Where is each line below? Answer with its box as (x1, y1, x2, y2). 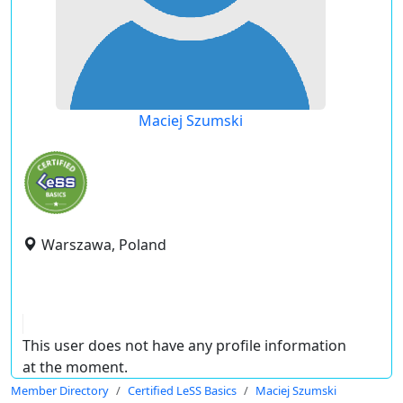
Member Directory (11, 382, 109, 399)
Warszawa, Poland (41, 235, 166, 255)
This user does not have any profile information (22, 336, 346, 355)
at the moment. (22, 357, 128, 377)
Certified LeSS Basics (128, 382, 237, 399)
